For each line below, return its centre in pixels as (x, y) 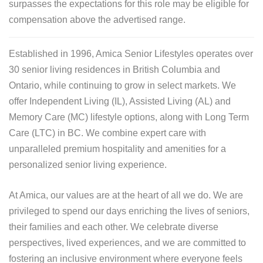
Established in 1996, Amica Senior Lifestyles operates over (131, 53)
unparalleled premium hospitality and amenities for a (117, 149)
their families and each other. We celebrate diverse (114, 227)
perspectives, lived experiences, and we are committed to (127, 242)
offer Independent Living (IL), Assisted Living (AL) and (120, 101)
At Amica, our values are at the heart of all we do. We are (126, 195)
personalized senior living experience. (88, 164)
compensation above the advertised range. (97, 19)
